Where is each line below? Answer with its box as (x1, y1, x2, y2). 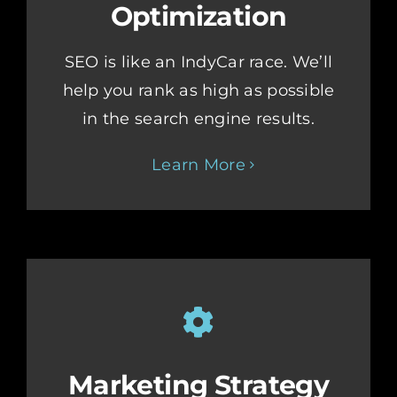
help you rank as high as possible (62, 81, 335, 101)
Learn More (152, 155, 245, 175)
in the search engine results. (82, 109, 315, 129)
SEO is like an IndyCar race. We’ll (64, 52, 333, 73)
